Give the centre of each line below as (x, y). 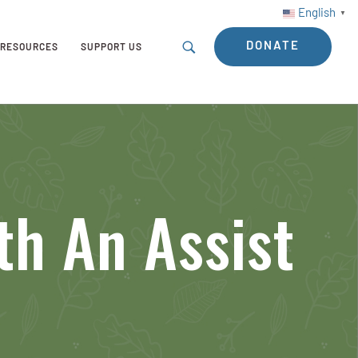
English (317, 14)
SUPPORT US (112, 48)
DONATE (272, 46)
